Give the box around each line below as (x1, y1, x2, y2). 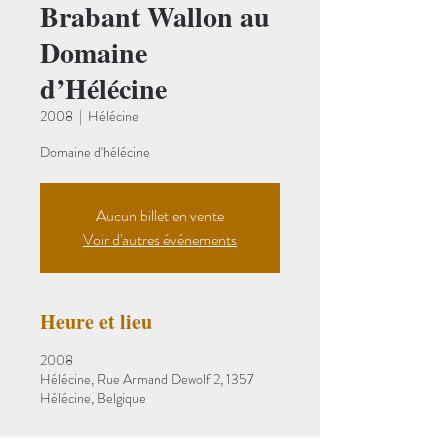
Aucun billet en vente (96, 204, 224, 227)
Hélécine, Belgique (40, 388, 146, 408)
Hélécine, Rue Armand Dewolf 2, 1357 (40, 369, 254, 389)
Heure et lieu (40, 307, 152, 336)
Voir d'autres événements (83, 228, 237, 251)
